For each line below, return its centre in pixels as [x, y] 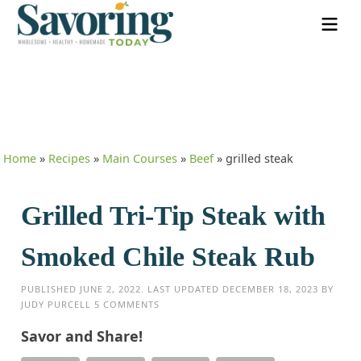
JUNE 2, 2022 [111, 288]
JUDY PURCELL [56, 304]
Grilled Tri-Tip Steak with [174, 215]
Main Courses [140, 159]
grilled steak [260, 159]
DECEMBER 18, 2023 [271, 288]
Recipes [70, 159]
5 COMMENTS [127, 304]
